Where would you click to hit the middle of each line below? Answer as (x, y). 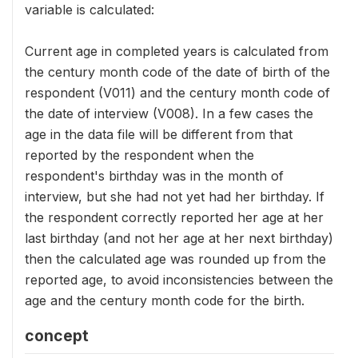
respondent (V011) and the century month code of (177, 92)
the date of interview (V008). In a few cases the (169, 113)
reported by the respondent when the (139, 155)
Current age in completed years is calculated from (177, 51)
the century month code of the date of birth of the (177, 72)
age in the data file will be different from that (159, 134)
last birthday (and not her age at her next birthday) (179, 238)
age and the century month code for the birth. (165, 300)
